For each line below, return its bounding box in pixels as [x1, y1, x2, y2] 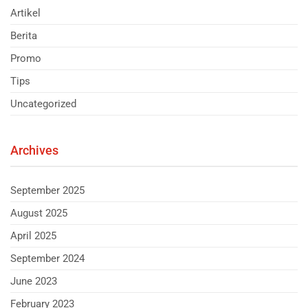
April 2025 [10, 229, 56, 242]
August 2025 [10, 206, 67, 219]
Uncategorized [10, 97, 76, 110]
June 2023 [10, 274, 57, 287]
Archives [10, 142, 58, 157]
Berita [10, 29, 37, 42]
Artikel [10, 6, 41, 19]
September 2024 [10, 252, 85, 265]
